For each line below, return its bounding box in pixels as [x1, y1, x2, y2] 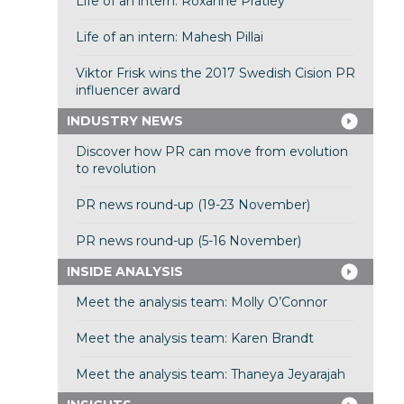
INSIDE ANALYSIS [66, 263, 183, 280]
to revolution [75, 161, 156, 178]
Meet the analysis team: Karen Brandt [75, 330, 314, 347]
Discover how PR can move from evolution [75, 143, 348, 161]
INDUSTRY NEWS [66, 113, 183, 130]
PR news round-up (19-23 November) [75, 197, 310, 214]
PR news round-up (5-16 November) [75, 233, 301, 250]
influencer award [75, 82, 180, 99]
